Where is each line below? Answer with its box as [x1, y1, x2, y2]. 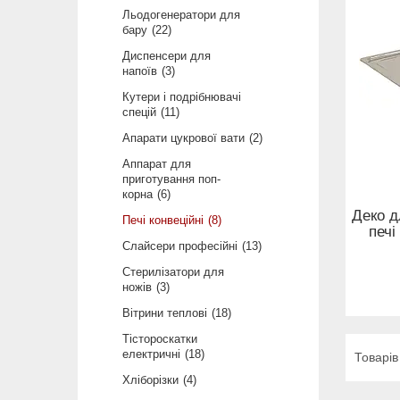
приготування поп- [122, 172, 221, 187]
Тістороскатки [122, 332, 197, 346]
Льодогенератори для [122, 8, 240, 22]
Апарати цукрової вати [122, 131, 245, 146]
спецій [122, 105, 156, 120]
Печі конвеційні [122, 213, 204, 228]
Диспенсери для [122, 49, 211, 63]
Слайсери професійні [122, 239, 237, 254]
